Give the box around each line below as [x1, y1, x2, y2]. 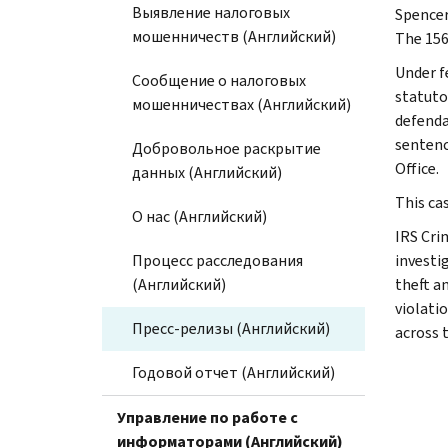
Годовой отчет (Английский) [132, 361, 335, 383]
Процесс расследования [132, 249, 303, 271]
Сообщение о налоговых [132, 69, 306, 91]
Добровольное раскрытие [132, 137, 321, 159]
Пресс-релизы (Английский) [132, 317, 330, 339]
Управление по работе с [117, 406, 298, 428]
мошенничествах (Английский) [132, 93, 351, 115]
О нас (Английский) [132, 205, 267, 227]
